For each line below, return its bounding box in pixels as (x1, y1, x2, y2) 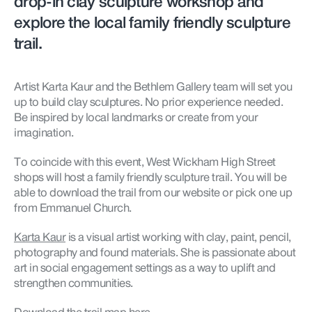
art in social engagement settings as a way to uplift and (14, 259, 275, 278)
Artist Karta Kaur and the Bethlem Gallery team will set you (14, 78, 292, 97)
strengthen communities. (14, 274, 133, 293)
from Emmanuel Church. (14, 199, 132, 218)
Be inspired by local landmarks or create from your (14, 109, 258, 127)
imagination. (14, 124, 73, 143)
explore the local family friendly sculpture (14, 10, 290, 36)
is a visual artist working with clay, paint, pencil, (65, 228, 291, 247)
